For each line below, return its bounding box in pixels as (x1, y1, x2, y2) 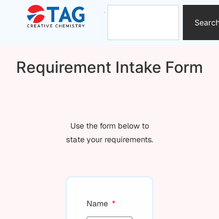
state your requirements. (66, 134, 153, 145)
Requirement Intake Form (16, 58, 203, 77)
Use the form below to (70, 121, 149, 131)
